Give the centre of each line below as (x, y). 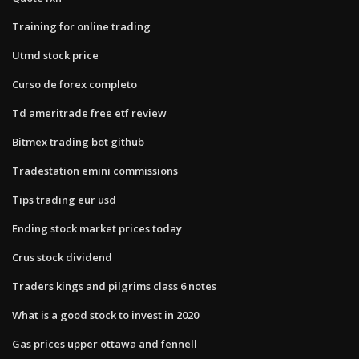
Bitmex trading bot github (78, 141)
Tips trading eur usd (64, 199)
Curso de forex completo (75, 84)
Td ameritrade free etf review (89, 113)
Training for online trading (81, 26)
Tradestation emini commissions (95, 170)
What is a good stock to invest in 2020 (105, 315)
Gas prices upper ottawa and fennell (105, 343)
